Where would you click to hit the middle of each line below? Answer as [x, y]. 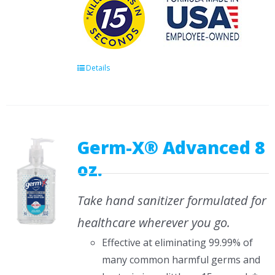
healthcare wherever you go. [153, 223]
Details [98, 68]
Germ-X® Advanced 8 [171, 147]
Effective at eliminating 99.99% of [177, 242]
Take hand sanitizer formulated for [172, 200]
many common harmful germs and [181, 260]
